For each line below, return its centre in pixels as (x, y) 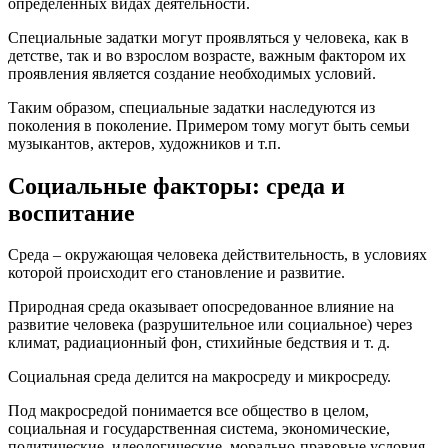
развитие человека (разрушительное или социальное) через (210, 325)
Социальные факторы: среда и (176, 185)
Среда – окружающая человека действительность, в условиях (217, 255)
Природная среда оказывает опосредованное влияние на (201, 307)
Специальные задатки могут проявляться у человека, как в (208, 37)
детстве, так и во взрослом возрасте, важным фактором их (207, 55)
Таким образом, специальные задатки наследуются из (191, 107)
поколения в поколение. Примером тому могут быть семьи (209, 125)
